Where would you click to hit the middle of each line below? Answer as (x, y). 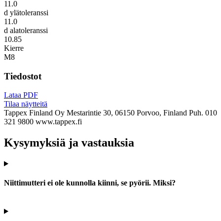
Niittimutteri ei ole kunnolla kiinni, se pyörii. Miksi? (90, 183)
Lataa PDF (21, 95)
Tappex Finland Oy (34, 113)
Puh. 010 (203, 113)
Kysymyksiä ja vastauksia (69, 143)
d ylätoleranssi (26, 12)
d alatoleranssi (26, 30)
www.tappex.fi (59, 122)
